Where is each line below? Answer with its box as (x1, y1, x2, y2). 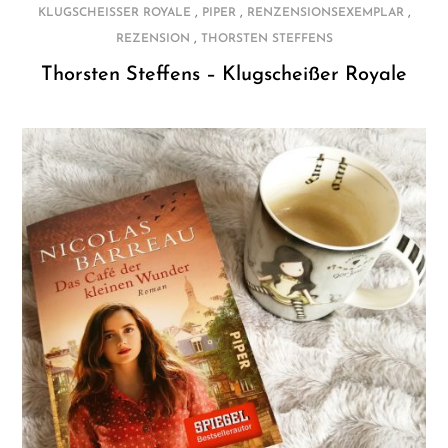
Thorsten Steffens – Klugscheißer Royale (41, 64, 407, 85)
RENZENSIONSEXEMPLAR (246, 6, 404, 19)
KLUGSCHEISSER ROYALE (37, 6, 183, 19)
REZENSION (115, 32, 190, 45)
